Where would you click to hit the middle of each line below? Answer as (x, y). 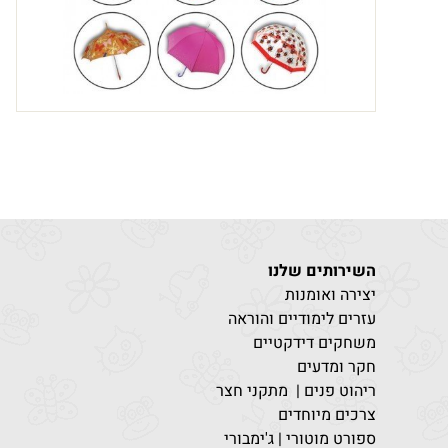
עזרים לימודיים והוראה (302, 319)
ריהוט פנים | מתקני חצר (296, 391)
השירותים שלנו (322, 271)
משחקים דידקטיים (314, 343)
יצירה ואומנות (330, 295)
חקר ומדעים (336, 367)
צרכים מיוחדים (327, 415)
